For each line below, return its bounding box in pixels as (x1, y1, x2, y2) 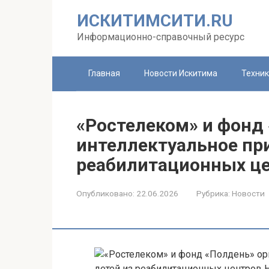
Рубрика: (196, 189, 230, 198)
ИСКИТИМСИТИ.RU (77, 11, 233, 31)
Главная (88, 68, 120, 78)
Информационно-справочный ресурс (77, 31, 244, 43)
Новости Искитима (144, 68, 217, 78)
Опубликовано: (76, 189, 134, 198)
